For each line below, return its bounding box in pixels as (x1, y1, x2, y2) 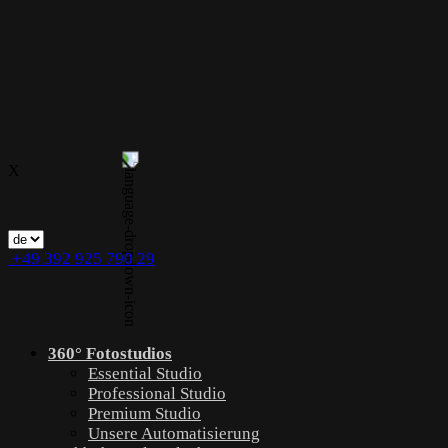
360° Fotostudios (48, 344, 172, 363)
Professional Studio (88, 384, 226, 403)
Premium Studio (88, 404, 201, 423)
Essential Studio (88, 364, 202, 383)
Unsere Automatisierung (88, 424, 260, 443)
